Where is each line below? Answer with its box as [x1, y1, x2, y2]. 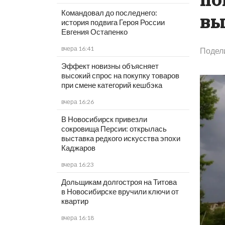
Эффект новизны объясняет [61, 61, 159, 71]
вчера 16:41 [61, 45, 94, 53]
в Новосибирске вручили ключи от [61, 187, 179, 196]
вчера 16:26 [61, 98, 94, 106]
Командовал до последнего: [61, 8, 157, 18]
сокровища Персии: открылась [61, 124, 167, 134]
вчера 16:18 [61, 214, 94, 222]
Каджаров [61, 143, 95, 153]
